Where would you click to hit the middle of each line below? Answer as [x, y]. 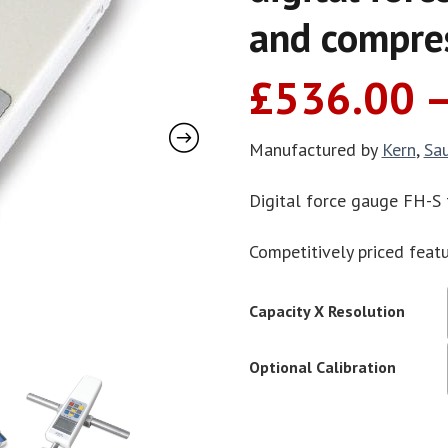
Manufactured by [315, 150]
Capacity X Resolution [326, 311]
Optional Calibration [322, 367]
